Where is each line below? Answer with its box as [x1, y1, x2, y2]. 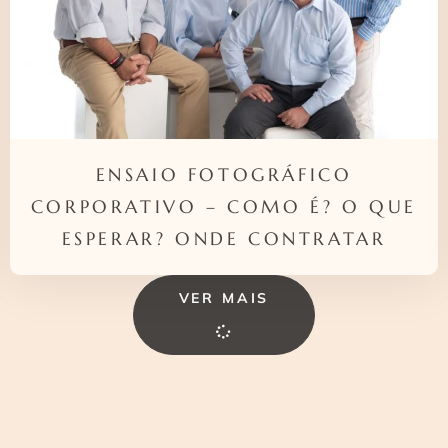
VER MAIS [178, 289, 270, 308]
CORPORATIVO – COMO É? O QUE [30, 195, 418, 219]
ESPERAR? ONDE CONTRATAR [61, 227, 387, 251]
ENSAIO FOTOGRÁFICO [95, 163, 353, 187]
